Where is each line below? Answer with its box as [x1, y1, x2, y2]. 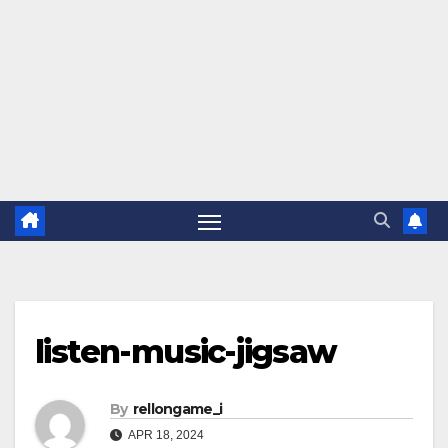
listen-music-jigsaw [35, 332, 337, 372]
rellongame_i [132, 400, 223, 419]
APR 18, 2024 [126, 428, 204, 443]
